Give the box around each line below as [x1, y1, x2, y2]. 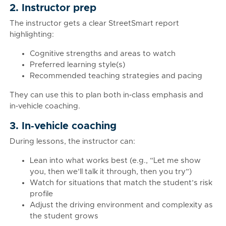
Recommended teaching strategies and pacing [30, 72, 202, 80]
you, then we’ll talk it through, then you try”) [30, 168, 192, 176]
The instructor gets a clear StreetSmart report [10, 20, 179, 27]
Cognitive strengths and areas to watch [30, 50, 176, 58]
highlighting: [10, 31, 54, 38]
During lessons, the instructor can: [10, 138, 135, 145]
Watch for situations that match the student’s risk [30, 179, 212, 187]
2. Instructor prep [10, 3, 96, 13]
